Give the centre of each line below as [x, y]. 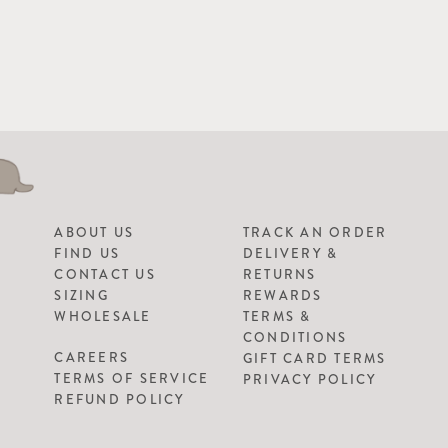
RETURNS [279, 274]
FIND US [87, 253]
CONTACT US [105, 274]
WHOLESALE [103, 316]
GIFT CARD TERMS [314, 358]
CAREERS [92, 357]
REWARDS [282, 295]
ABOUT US [94, 232]
